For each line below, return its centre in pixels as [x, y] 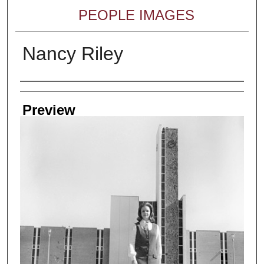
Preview [49, 110]
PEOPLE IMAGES [137, 15]
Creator [43, 93]
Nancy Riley [72, 53]
